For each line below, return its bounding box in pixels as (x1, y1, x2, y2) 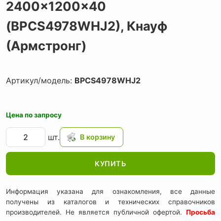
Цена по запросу (6, 110, 62, 119)
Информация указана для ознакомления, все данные (6, 187, 215, 196)
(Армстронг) (6, 38, 86, 53)
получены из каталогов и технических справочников (6, 198, 215, 206)
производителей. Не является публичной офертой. (6, 208, 186, 217)
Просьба (186, 208, 215, 217)
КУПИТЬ (95, 159, 126, 168)
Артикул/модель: (6, 75, 74, 86)
